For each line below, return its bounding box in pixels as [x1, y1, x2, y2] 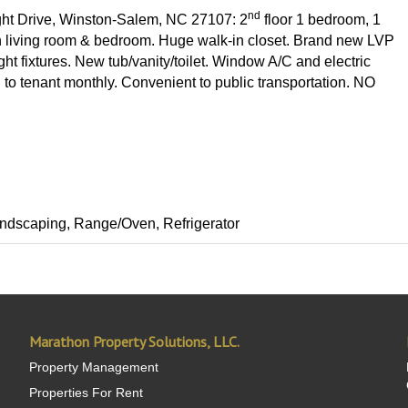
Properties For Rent [29, 385, 144, 400]
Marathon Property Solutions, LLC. [29, 332, 240, 351]
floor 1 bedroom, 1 [260, 12, 382, 27]
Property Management [29, 360, 159, 374]
